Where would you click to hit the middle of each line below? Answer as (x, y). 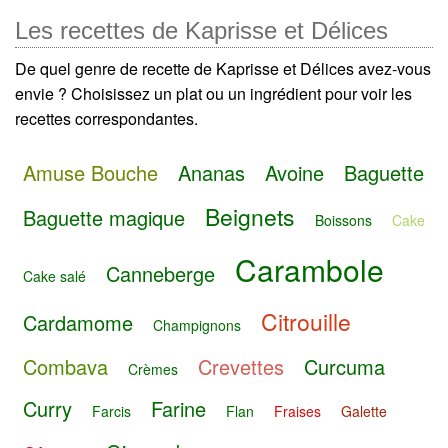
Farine (178, 409)
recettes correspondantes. (106, 119)
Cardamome (78, 322)
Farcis (111, 411)
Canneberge (160, 274)
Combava (65, 366)
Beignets (250, 217)
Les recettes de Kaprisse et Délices (201, 31)
